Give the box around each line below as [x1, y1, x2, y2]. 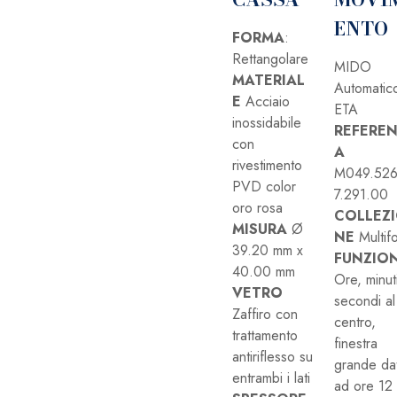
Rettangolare [232, 49, 308, 69]
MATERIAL [232, 70, 305, 90]
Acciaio [241, 91, 290, 112]
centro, [334, 312, 376, 332]
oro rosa [232, 198, 283, 218]
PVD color [232, 176, 296, 197]
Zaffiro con [232, 304, 298, 324]
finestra [334, 333, 378, 354]
